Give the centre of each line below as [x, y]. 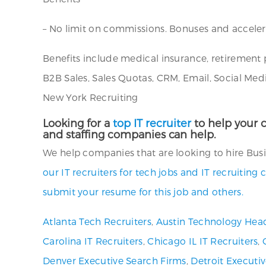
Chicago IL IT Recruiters [203, 241]
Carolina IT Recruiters [93, 241]
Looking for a [78, 123]
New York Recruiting [91, 97]
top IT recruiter [152, 123]
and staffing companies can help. [129, 134]
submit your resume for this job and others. [143, 191]
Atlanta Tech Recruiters [97, 221]
